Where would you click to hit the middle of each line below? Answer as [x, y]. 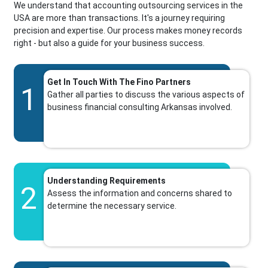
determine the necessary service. [112, 206]
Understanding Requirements [107, 181]
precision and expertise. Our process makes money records [128, 31]
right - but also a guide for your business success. [109, 43]
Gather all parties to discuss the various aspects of [146, 95]
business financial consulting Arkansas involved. [140, 107]
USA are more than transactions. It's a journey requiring [120, 18]
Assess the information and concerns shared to [140, 194]
